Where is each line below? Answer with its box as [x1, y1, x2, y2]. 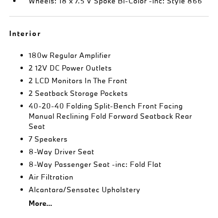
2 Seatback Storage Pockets [29, 88, 128, 98]
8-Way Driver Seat [29, 146, 95, 156]
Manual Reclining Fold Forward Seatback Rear [29, 111, 193, 121]
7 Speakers [29, 134, 68, 144]
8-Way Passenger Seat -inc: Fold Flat [29, 159, 162, 169]
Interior [9, 28, 42, 38]
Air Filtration [29, 172, 74, 182]
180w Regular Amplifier [29, 50, 111, 60]
